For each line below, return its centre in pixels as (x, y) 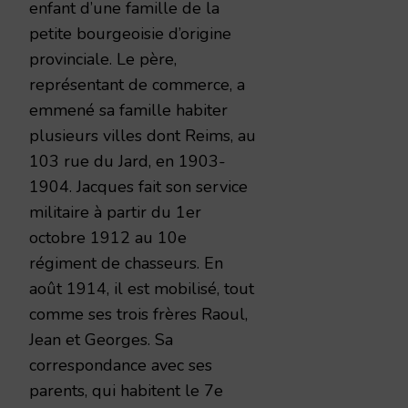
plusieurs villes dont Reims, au (143, 135)
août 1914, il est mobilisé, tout (142, 288)
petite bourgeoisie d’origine (130, 33)
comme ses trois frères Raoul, (138, 314)
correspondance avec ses (121, 365)
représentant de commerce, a (137, 84)
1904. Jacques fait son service (138, 186)
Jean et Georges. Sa (101, 339)
